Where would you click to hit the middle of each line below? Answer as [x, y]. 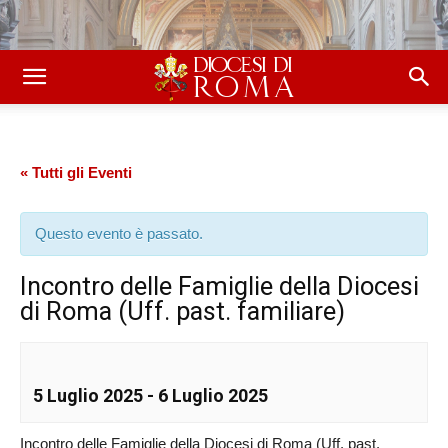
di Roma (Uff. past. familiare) [182, 311]
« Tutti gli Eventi [76, 172]
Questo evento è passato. [119, 233]
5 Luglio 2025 [88, 395]
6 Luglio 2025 [213, 395]
